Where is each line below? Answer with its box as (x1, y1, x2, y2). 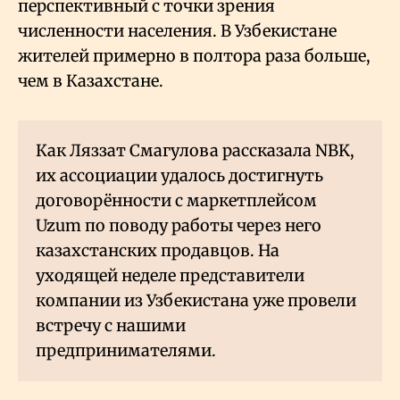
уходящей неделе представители (36, 265, 304, 287)
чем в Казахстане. (18, 71, 163, 92)
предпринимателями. (36, 340, 216, 362)
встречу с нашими (36, 315, 186, 337)
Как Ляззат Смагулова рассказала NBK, (36, 140, 354, 162)
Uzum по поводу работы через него (36, 215, 321, 237)
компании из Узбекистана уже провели (36, 290, 356, 312)
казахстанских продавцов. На (36, 240, 279, 262)
